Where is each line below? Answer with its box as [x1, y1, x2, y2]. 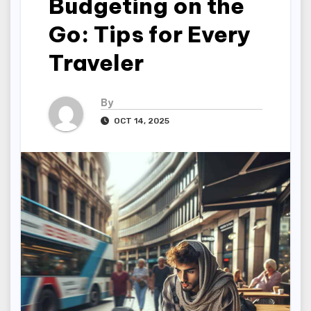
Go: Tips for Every [49, 20, 251, 48]
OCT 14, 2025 [112, 115, 169, 126]
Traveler [49, 49, 144, 76]
